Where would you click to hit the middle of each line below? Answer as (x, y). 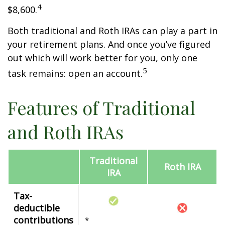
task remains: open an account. (75, 73)
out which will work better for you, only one (102, 58)
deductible (37, 208)
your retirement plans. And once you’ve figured (109, 44)
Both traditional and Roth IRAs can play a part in (113, 31)
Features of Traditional (101, 107)
